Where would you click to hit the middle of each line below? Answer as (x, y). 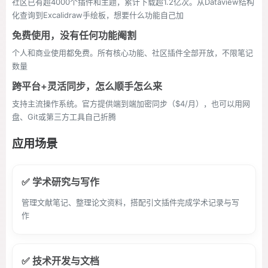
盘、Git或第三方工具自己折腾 (64, 117)
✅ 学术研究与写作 (60, 182)
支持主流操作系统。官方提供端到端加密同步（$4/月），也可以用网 (131, 103)
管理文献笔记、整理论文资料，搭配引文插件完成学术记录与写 (130, 202)
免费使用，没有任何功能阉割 (74, 35)
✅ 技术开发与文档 (60, 261)
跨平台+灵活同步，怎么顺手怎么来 (87, 86)
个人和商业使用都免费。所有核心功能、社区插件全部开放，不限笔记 (133, 53)
